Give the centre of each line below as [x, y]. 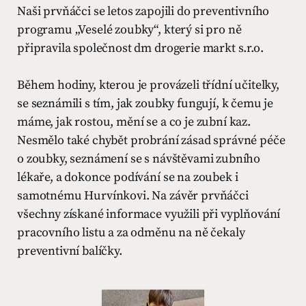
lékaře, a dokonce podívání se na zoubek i [128, 177]
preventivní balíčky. [70, 251]
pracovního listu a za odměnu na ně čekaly [131, 233]
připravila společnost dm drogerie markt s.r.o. [140, 48]
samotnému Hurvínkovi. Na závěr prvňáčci [133, 196]
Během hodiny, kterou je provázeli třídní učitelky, [148, 85]
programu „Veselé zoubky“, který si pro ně [129, 30]
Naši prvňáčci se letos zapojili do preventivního [143, 11]
